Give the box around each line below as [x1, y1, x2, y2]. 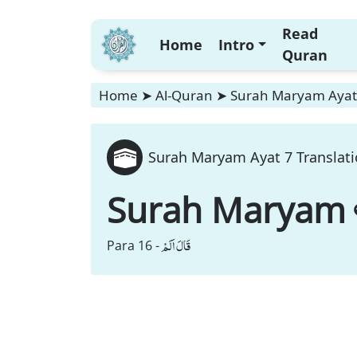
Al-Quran [155, 86, 213, 104]
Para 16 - [107, 237, 159, 254]
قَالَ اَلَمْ [161, 234, 190, 257]
